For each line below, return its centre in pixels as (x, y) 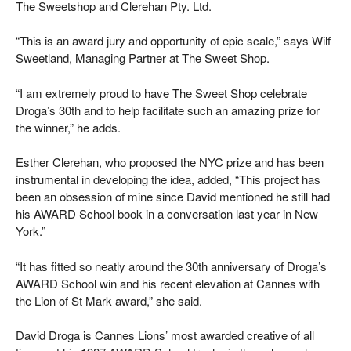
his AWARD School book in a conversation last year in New (167, 214)
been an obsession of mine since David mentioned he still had (173, 197)
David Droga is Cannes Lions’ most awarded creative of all (165, 335)
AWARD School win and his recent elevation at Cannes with (168, 283)
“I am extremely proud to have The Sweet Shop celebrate (161, 92)
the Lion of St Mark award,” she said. (109, 300)
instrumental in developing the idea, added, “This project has (168, 179)
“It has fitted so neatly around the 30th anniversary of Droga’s (171, 266)
